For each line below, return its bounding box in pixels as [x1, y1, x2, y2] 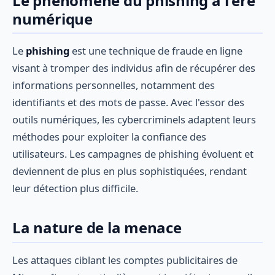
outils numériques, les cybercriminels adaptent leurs [12, 112, 256, 127]
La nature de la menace [12, 217, 182, 238]
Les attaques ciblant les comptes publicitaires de [12, 252, 238, 267]
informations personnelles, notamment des [12, 78, 215, 93]
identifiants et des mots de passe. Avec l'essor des [12, 95, 244, 110]
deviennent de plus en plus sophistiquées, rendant [12, 164, 247, 179]
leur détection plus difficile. [12, 181, 138, 196]
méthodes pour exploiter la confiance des [12, 130, 206, 144]
